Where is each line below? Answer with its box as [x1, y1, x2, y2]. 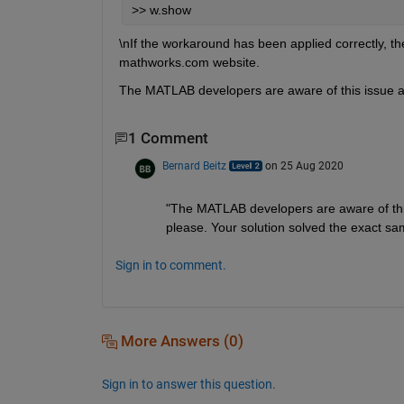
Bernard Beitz [161, 159, 226, 172]
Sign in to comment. [115, 257, 226, 272]
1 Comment [127, 130, 208, 148]
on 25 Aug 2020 [264, 159, 344, 172]
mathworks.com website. [118, 55, 260, 70]
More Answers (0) [116, 332, 243, 350]
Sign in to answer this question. [101, 376, 276, 391]
